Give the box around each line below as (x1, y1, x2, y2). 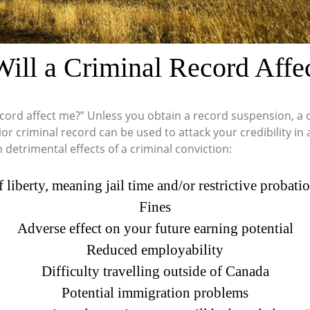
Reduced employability (86, 241, 224, 258)
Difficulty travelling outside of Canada (41, 262, 269, 280)
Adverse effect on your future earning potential (17, 219, 293, 237)
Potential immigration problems (62, 284, 248, 301)
